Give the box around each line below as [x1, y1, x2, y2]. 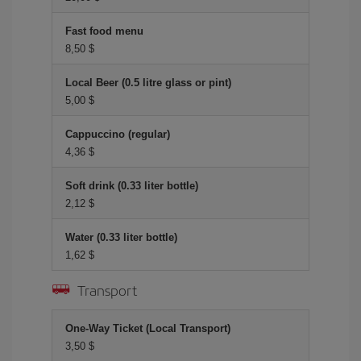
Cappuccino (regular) [65, 128, 170, 140]
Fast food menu [65, 25, 143, 37]
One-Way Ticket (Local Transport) [65, 322, 230, 334]
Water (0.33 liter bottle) [65, 231, 177, 243]
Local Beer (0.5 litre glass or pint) [65, 77, 231, 89]
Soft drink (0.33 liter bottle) [65, 180, 198, 192]
